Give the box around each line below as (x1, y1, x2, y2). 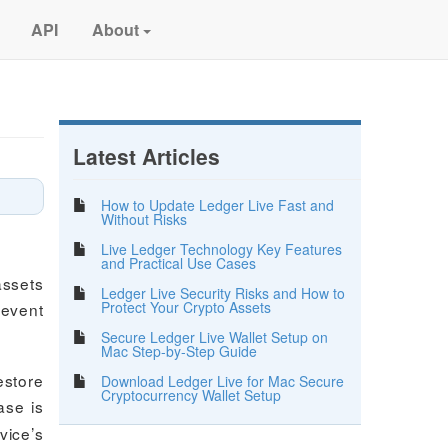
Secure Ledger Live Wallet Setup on (100, 326, 328, 347)
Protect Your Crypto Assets (100, 296, 271, 317)
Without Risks (100, 208, 187, 229)
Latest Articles (72, 141, 220, 171)
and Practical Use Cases (100, 252, 256, 273)
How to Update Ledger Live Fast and (100, 194, 334, 215)
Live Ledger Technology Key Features (100, 238, 342, 259)
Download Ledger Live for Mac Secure (100, 370, 344, 391)
